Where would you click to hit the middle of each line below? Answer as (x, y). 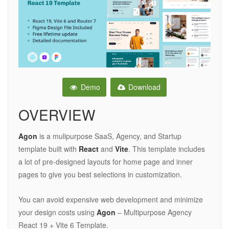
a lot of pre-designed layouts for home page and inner (106, 162)
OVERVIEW (57, 115)
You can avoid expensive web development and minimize (111, 200)
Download (144, 87)
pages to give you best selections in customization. (100, 175)
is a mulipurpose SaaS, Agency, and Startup (109, 136)
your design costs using (58, 212)
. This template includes (167, 149)
